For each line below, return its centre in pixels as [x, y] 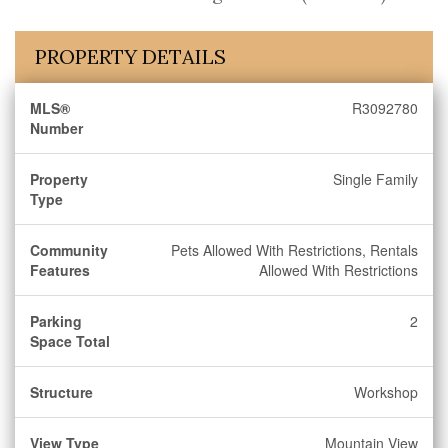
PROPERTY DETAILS [130, 56]
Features [60, 270]
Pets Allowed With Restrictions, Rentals [294, 250]
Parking [56, 321]
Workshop [386, 392]
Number [56, 128]
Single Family [375, 179]
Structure [61, 392]
